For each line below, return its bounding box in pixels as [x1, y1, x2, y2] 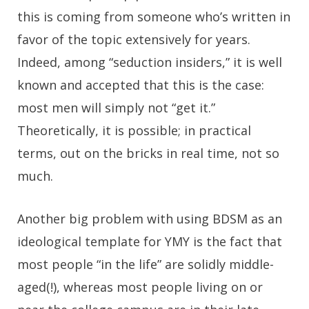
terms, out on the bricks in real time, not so [17, 144, 279, 161]
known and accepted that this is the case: [17, 76, 264, 93]
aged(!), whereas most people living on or [17, 278, 263, 295]
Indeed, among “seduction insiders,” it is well [17, 53, 282, 70]
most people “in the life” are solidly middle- [17, 255, 274, 272]
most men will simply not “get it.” [17, 99, 215, 116]
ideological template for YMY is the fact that [17, 232, 282, 250]
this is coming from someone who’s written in [17, 8, 290, 25]
